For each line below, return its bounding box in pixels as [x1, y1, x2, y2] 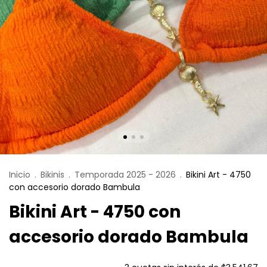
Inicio [9, 169, 30, 181]
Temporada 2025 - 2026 [74, 169, 176, 181]
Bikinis [41, 169, 64, 181]
